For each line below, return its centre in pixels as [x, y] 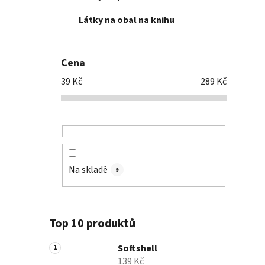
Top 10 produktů [92, 224]
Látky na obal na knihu [127, 20]
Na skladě [88, 170]
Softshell [138, 249]
